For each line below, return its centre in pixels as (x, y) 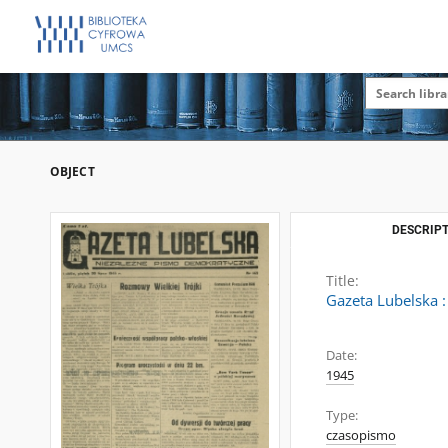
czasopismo (361, 435)
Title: (342, 280)
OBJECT (72, 171)
